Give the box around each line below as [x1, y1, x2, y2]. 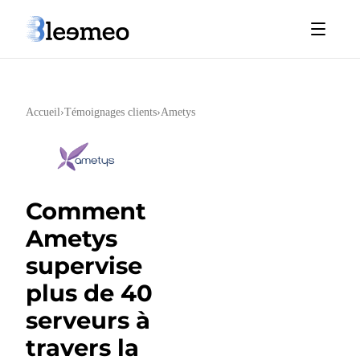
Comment [26, 197, 146, 225]
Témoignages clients [64, 106, 157, 118]
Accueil [26, 106, 60, 118]
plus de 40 [26, 279, 153, 307]
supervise [26, 252, 142, 280]
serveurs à [26, 306, 150, 334]
